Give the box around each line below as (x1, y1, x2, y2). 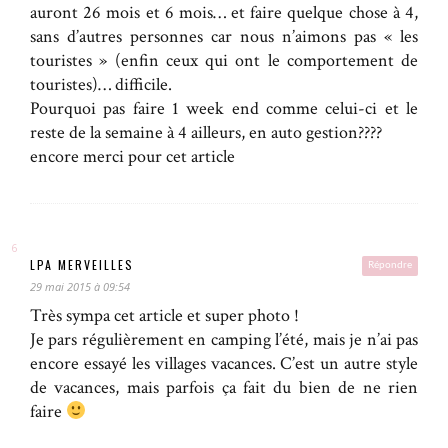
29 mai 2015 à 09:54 (30, 279, 130, 295)
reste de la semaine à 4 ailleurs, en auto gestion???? (30, 121, 382, 145)
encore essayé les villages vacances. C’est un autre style (30, 352, 418, 376)
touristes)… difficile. (30, 73, 172, 97)
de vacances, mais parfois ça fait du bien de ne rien (30, 376, 418, 400)
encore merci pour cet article (30, 145, 235, 169)
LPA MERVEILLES (30, 256, 134, 274)
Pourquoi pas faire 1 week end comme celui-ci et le (30, 97, 418, 121)
